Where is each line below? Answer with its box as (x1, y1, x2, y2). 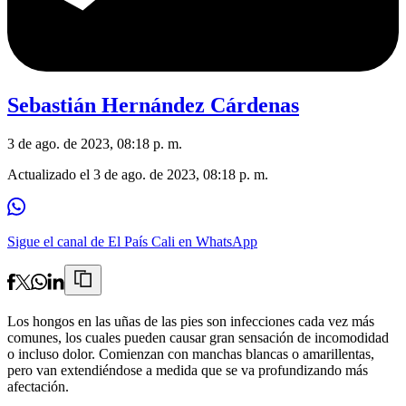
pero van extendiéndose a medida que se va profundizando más (7, 362, 368, 379)
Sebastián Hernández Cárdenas (7, 93, 299, 118)
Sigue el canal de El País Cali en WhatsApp (7, 234, 257, 250)
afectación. (7, 379, 69, 395)
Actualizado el (7, 167, 93, 183)
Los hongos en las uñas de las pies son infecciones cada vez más (7, 314, 374, 330)
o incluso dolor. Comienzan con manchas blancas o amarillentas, (7, 346, 374, 362)
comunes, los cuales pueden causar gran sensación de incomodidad (7, 330, 389, 346)
